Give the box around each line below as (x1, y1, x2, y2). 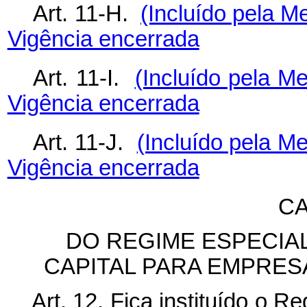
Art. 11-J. (33, 130, 137, 156)
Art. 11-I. (33, 66, 135, 91)
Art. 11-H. (33, 1, 140, 27)
